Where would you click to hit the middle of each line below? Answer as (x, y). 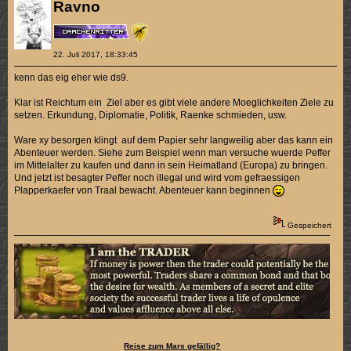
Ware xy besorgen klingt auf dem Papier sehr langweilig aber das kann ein (174, 141)
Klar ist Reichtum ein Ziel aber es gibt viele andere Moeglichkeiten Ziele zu (174, 103)
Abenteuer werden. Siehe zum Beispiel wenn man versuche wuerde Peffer (173, 153)
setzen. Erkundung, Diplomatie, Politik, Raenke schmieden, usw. (151, 116)
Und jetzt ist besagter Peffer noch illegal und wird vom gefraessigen (157, 178)
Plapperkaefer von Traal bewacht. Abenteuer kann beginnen (144, 191)
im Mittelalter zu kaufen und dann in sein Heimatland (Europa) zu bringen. (171, 166)
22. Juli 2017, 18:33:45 (95, 55)
